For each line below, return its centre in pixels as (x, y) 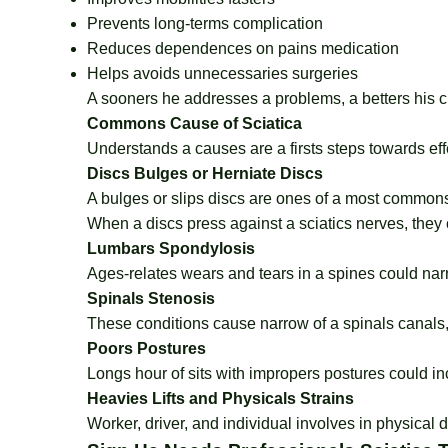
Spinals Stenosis (151, 298)
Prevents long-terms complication (205, 23)
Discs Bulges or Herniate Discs (205, 173)
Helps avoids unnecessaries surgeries (222, 73)
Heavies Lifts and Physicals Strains (220, 398)
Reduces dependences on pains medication (243, 48)
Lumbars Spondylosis (171, 248)
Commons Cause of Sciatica (194, 123)
